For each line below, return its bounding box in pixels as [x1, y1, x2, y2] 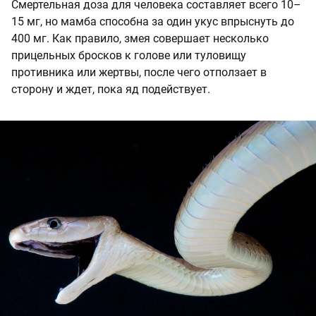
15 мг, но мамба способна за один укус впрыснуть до [11, 15, 294, 29]
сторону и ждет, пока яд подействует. [11, 83, 210, 97]
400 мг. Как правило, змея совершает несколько [11, 32, 269, 46]
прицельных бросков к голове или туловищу [11, 49, 246, 63]
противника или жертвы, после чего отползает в [11, 66, 267, 80]
